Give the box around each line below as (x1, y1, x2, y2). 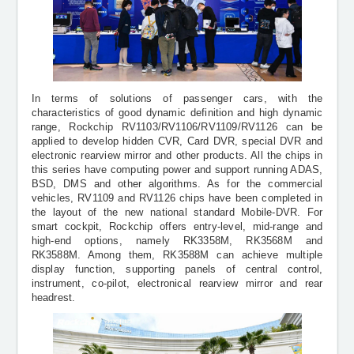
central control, (245, 264, 323, 276)
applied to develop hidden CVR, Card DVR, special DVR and (31, 136, 323, 148)
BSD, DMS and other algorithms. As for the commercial (31, 179, 323, 190)
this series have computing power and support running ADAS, (31, 164, 323, 176)
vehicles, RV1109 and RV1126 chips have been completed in (31, 193, 323, 205)
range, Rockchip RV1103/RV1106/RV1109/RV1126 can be (31, 122, 323, 134)
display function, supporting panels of (31, 264, 246, 276)
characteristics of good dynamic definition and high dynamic (31, 107, 323, 119)
